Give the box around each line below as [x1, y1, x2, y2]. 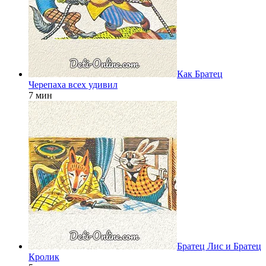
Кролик [28, 251, 59, 262]
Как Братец [177, 68, 223, 79]
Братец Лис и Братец [177, 240, 261, 251]
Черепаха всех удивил [28, 79, 118, 90]
